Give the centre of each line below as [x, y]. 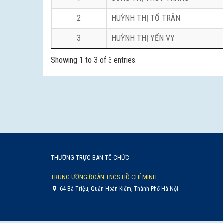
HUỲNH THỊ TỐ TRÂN [146, 18]
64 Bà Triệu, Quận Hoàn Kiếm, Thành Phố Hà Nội [118, 188]
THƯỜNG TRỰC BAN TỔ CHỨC [90, 157]
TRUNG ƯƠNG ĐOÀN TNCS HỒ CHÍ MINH [104, 177]
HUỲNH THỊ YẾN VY [143, 38]
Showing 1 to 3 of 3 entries [93, 60]
